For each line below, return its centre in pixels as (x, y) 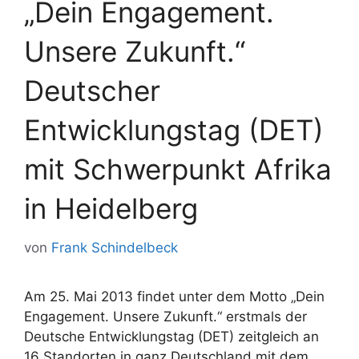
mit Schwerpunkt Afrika (178, 169)
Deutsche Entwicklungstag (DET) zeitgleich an (171, 336)
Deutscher (92, 91)
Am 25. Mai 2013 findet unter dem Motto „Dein (174, 296)
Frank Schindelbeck (115, 247)
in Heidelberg (111, 208)
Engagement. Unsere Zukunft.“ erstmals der (165, 316)
